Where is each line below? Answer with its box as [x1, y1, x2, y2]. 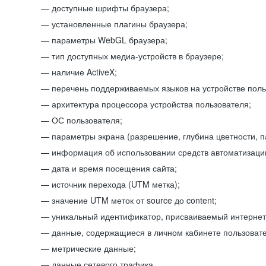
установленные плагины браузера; [52, 18, 188, 30]
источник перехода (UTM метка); [52, 178, 180, 190]
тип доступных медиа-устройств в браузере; [52, 50, 224, 62]
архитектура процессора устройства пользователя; [52, 98, 251, 110]
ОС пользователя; [52, 114, 122, 126]
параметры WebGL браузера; [52, 34, 167, 46]
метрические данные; [52, 242, 136, 254]
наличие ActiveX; [52, 66, 117, 78]
